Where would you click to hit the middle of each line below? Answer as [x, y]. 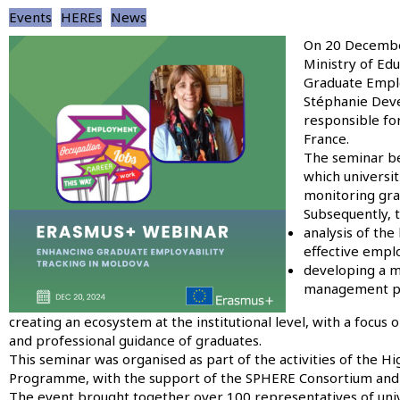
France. [326, 138]
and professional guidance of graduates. [135, 340]
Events [30, 17]
